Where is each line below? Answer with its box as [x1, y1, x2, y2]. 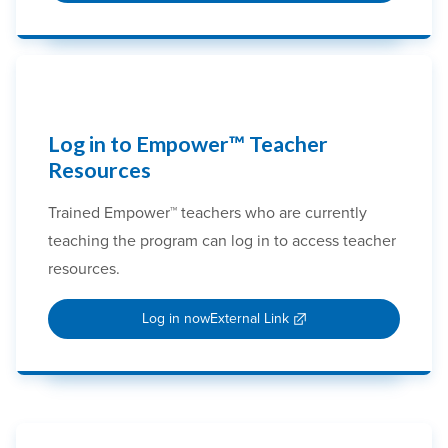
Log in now [141, 310, 210, 328]
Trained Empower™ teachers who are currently [48, 203, 367, 224]
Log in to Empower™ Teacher [48, 131, 328, 158]
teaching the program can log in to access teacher [48, 231, 396, 252]
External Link [209, 310, 289, 328]
